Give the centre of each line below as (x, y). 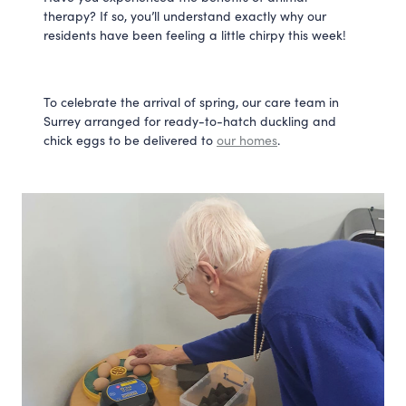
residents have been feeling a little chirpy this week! (195, 35)
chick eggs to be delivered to (130, 140)
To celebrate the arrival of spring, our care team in (191, 102)
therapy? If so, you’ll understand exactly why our (185, 16)
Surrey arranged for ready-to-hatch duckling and (190, 121)
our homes (247, 140)
